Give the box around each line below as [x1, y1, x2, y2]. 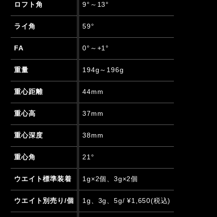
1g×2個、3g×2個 [82, 175, 138, 183]
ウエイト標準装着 [14, 175, 72, 183]
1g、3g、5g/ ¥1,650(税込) [82, 197, 171, 204]
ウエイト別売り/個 [14, 197, 74, 204]
